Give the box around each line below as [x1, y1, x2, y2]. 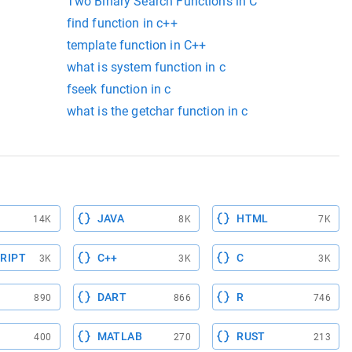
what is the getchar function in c [66, 104, 248, 119]
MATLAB [97, 330, 143, 343]
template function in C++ [66, 38, 207, 53]
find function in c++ [66, 16, 178, 31]
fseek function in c [66, 82, 171, 97]
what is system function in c [66, 60, 225, 75]
